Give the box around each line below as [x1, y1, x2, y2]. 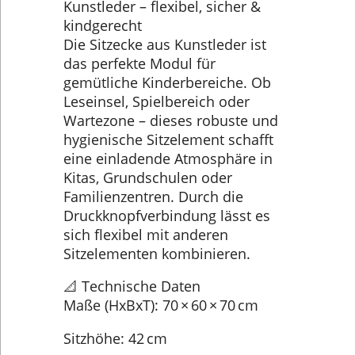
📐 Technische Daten [63, 277, 200, 296]
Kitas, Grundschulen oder [63, 167, 232, 187]
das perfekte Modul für [63, 53, 216, 73]
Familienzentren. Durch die [63, 186, 243, 206]
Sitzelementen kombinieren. [63, 243, 250, 263]
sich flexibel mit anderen [63, 224, 228, 244]
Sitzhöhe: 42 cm [63, 328, 167, 348]
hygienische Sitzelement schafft [63, 129, 273, 149]
